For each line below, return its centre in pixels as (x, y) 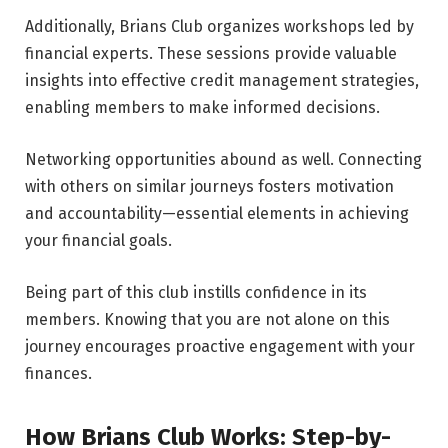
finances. (58, 373)
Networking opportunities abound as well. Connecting (223, 160)
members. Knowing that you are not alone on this (207, 319)
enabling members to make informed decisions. (202, 108)
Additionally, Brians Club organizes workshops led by (219, 27)
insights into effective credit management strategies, (222, 81)
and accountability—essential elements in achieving (217, 214)
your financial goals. (98, 241)
